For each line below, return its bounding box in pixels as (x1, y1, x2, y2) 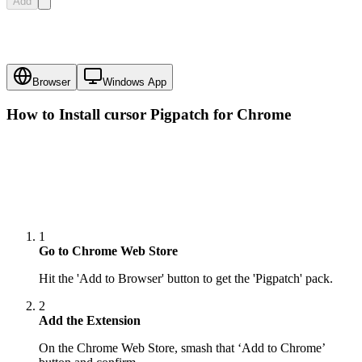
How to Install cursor (6, 105, 150, 123)
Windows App (103, 76, 166, 89)
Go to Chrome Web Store (39, 244, 178, 259)
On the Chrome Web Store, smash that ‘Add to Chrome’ (39, 341, 325, 356)
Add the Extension (39, 314, 141, 328)
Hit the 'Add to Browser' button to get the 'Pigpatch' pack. (39, 271, 333, 286)
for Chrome (209, 105, 291, 123)
